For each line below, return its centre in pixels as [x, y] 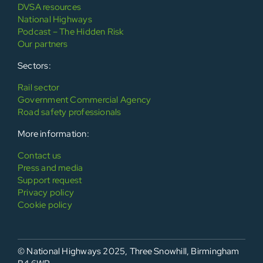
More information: [53, 134]
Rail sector [38, 88]
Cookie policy [45, 205]
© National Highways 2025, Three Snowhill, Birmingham [128, 252]
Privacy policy [46, 193]
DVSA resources [49, 7]
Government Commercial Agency [84, 100]
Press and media [50, 168]
